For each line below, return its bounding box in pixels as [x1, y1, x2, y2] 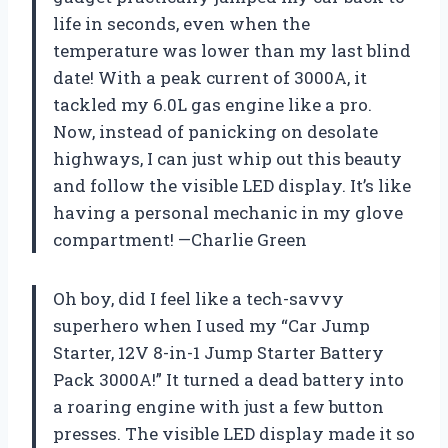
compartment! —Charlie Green [53, 227, 307, 251]
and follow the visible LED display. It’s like [53, 173, 411, 197]
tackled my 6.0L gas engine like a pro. [53, 92, 372, 116]
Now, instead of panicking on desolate [53, 119, 378, 143]
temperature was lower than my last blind [53, 38, 411, 62]
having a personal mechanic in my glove [53, 200, 403, 224]
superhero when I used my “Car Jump [53, 313, 370, 337]
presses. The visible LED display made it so [53, 421, 415, 445]
